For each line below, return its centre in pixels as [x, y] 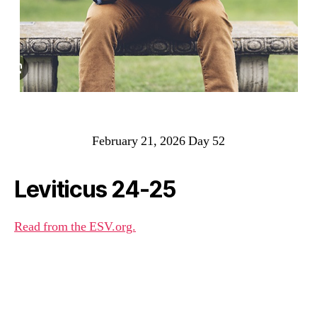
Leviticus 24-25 [96, 189]
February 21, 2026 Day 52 [158, 141]
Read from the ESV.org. [75, 227]
